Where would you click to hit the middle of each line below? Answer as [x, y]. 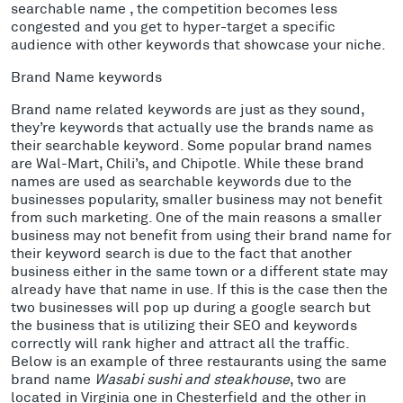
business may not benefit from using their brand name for [201, 234]
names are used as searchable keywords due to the [181, 180]
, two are [318, 378]
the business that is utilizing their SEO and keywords [184, 324]
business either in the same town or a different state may [199, 270]
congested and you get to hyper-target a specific [173, 25]
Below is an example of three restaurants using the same [199, 360]
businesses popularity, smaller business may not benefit [197, 198]
